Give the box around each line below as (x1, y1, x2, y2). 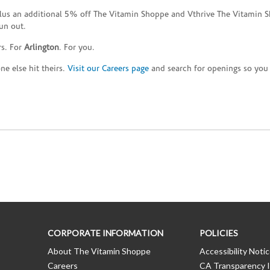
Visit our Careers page (67, 64, 149, 74)
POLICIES (199, 228, 238, 239)
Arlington (24, 43, 59, 53)
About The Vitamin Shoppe (48, 246, 151, 257)
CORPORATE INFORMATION (48, 228, 163, 239)
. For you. (59, 43, 95, 53)
